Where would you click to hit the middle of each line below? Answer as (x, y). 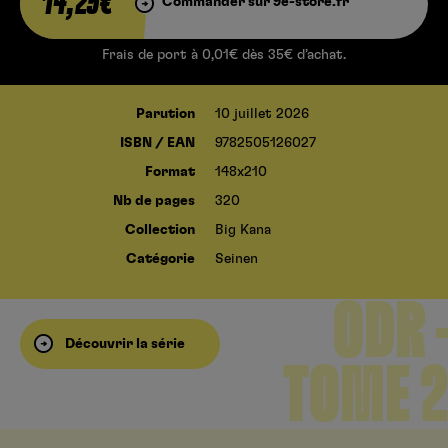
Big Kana (243, 230)
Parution (165, 114)
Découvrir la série (125, 344)
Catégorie (160, 259)
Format (170, 172)
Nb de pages (154, 201)
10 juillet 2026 (262, 114)
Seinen (236, 259)
